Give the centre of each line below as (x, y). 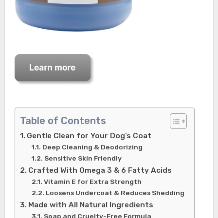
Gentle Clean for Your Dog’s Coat (89, 136)
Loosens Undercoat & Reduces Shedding (115, 193)
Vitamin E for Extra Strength (92, 182)
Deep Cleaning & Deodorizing (92, 147)
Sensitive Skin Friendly (83, 158)
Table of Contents (63, 121)
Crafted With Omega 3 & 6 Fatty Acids (100, 171)
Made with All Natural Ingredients (91, 205)
